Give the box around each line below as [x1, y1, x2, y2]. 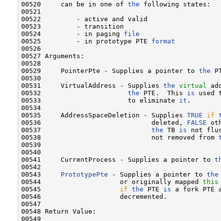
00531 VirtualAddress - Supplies [21, 81, 163, 89]
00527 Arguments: [21, 52, 84, 60]
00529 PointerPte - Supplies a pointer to [21, 67, 199, 74]
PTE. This [140, 89, 187, 97]
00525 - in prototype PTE [21, 37, 151, 45]
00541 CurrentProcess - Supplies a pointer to [21, 155, 215, 163]
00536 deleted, [21, 118, 187, 126]
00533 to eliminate [21, 96, 179, 104]
